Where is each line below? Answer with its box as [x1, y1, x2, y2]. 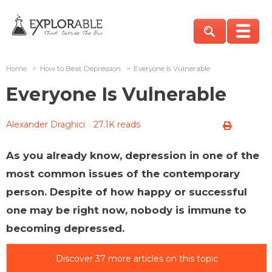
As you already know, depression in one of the [6, 149, 259, 161]
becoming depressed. [6, 222, 124, 234]
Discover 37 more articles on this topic [55, 253, 218, 264]
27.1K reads [93, 118, 140, 130]
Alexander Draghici [6, 118, 85, 130]
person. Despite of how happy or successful [6, 185, 247, 198]
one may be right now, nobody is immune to [6, 203, 246, 216]
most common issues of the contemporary [6, 167, 240, 180]
